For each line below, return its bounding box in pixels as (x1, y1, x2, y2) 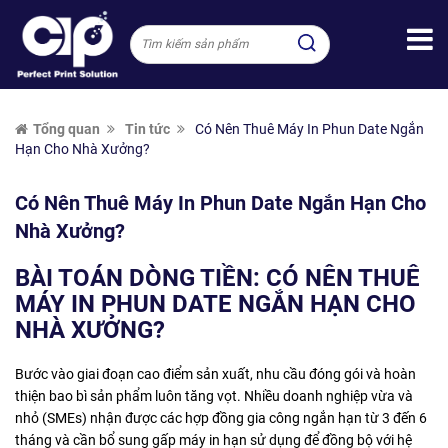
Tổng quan (33, 121, 100, 138)
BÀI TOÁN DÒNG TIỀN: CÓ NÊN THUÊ (15, 264, 420, 293)
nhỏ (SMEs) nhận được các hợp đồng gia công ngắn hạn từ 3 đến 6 (15, 410, 427, 427)
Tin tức (125, 121, 170, 138)
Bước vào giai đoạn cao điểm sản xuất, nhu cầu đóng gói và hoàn (15, 366, 416, 383)
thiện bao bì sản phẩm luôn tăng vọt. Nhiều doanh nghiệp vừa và (15, 388, 413, 405)
